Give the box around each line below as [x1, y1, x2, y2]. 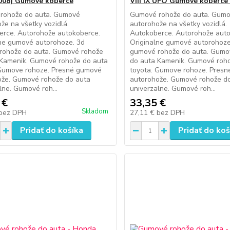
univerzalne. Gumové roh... [130, 84, 216, 93]
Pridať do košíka [20, 125, 83, 136]
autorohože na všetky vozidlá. [130, 19, 227, 29]
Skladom [82, 107, 109, 116]
